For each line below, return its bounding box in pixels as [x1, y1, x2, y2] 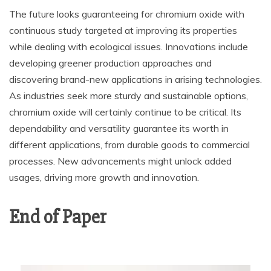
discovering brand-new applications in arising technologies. [9, 73, 262, 85]
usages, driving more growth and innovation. [9, 171, 199, 183]
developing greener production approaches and [9, 57, 212, 69]
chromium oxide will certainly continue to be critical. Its [9, 106, 241, 118]
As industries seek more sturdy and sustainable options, [9, 90, 248, 102]
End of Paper [9, 205, 106, 229]
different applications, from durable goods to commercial [9, 139, 250, 151]
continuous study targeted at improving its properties [9, 24, 237, 36]
